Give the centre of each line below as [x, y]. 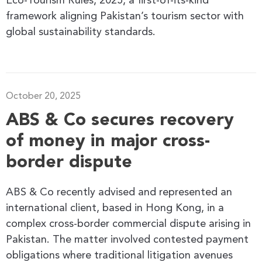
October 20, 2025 [43, 96]
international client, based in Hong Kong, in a [115, 208]
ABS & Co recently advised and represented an [119, 192]
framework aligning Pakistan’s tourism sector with [125, 16]
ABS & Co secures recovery [120, 120]
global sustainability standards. [81, 32]
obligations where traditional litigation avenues [119, 255]
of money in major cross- [108, 141]
